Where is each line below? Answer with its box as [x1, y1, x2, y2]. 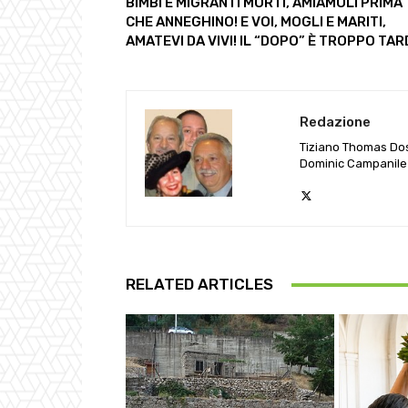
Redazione [300, 114, 371, 131]
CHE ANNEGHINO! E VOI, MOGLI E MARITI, [126, 14, 386, 31]
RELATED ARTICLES [126, 275, 273, 294]
